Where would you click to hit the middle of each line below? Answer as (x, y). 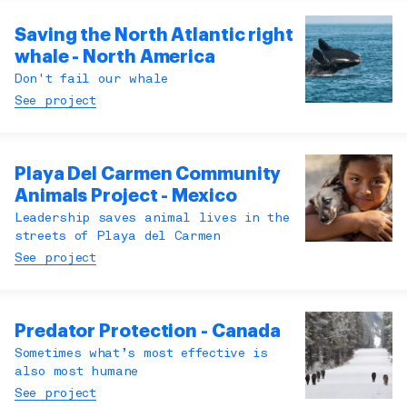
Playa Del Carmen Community (148, 174)
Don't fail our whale (91, 80)
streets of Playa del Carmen (118, 237)
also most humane (77, 372)
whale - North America (115, 57)
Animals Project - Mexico (126, 196)
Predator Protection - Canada (148, 332)
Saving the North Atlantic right (154, 35)
